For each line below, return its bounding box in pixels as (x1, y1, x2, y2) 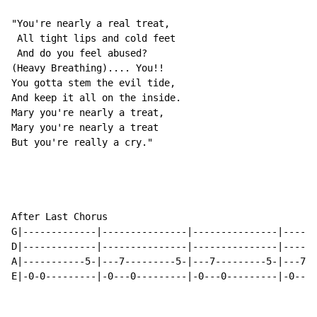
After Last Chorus (11, 211, 108, 223)
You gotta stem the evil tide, (11, 77, 175, 89)
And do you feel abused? (11, 47, 147, 59)
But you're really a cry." (11, 137, 153, 149)
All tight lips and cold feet (11, 33, 175, 45)
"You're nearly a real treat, (11, 18, 170, 30)
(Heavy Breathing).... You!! (11, 62, 164, 74)
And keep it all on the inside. (11, 92, 181, 104)
